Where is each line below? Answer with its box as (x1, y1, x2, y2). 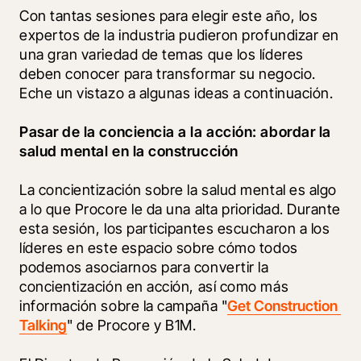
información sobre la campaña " (19, 297, 228, 314)
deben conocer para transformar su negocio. (19, 64, 316, 82)
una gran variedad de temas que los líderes (19, 45, 304, 63)
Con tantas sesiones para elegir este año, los (19, 6, 318, 24)
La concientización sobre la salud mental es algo (19, 180, 337, 198)
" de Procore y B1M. (67, 316, 200, 334)
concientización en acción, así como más (19, 277, 289, 295)
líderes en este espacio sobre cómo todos (19, 239, 298, 256)
